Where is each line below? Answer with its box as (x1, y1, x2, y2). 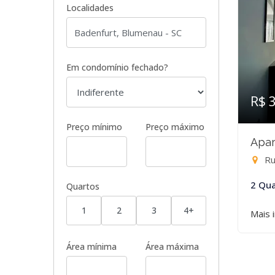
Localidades (66, 2, 114, 14)
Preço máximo (145, 121, 204, 133)
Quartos (66, 180, 99, 192)
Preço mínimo (66, 121, 122, 133)
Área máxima (145, 241, 199, 252)
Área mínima (66, 241, 117, 252)
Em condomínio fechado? (66, 61, 168, 73)
